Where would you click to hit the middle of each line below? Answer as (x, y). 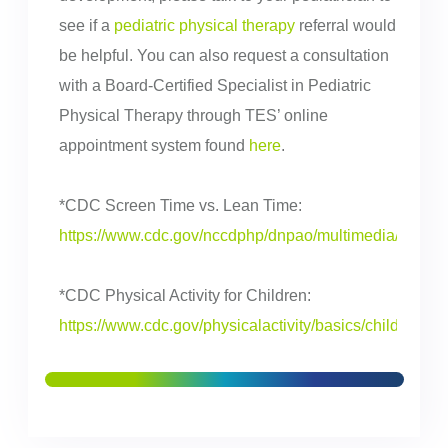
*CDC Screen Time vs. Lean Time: (182, 206)
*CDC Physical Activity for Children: (186, 296)
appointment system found (153, 146)
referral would (345, 26)
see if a (86, 26)
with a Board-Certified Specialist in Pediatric (214, 86)
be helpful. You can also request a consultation (223, 56)
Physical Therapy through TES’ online (193, 116)
